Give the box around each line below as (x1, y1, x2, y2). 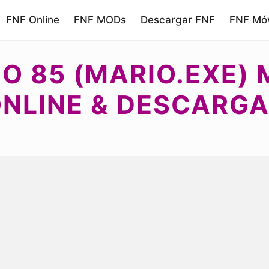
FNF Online (6, 14, 59, 26)
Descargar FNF (141, 14, 215, 26)
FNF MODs (74, 14, 126, 26)
